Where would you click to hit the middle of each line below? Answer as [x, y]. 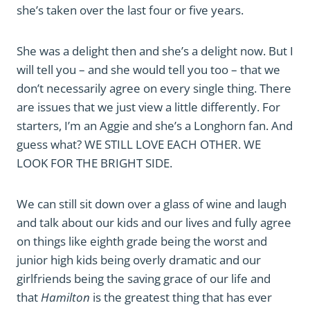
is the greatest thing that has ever [181, 297]
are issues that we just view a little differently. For [148, 107]
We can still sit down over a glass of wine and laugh [152, 204]
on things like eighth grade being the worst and [142, 241]
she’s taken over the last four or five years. [130, 10]
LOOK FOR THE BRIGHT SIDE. [94, 163]
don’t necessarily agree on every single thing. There [154, 88]
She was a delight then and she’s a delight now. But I [155, 51]
